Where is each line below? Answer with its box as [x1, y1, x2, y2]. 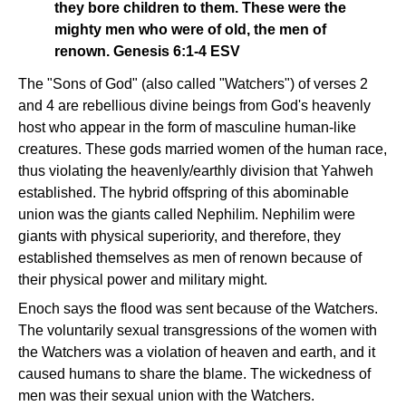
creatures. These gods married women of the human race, [18, 141, 387, 157]
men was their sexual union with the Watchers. [18, 388, 314, 403]
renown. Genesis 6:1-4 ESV [54, 43, 240, 59]
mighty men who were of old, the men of [54, 22, 326, 37]
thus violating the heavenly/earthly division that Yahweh [18, 163, 373, 179]
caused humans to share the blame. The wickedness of [18, 366, 371, 382]
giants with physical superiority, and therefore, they [18, 228, 341, 244]
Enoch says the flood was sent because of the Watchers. [18, 301, 378, 316]
